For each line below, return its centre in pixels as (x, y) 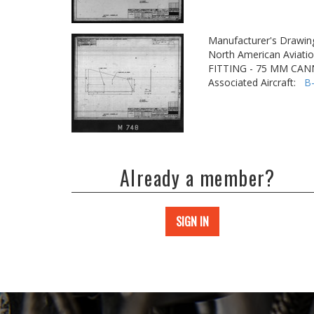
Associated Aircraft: (256, 82)
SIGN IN (192, 221)
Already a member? (198, 178)
